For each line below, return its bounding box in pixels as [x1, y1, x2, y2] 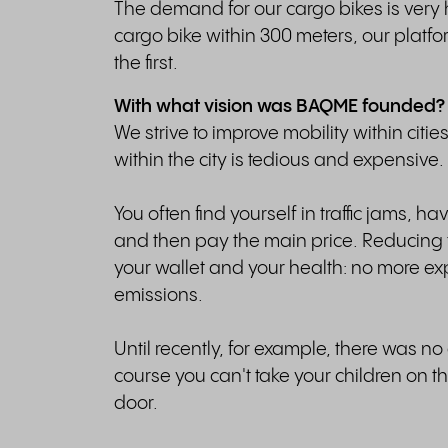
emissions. [114, 286, 203, 305]
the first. [114, 54, 178, 73]
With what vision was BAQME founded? [114, 97, 445, 116]
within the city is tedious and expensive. [114, 151, 444, 170]
